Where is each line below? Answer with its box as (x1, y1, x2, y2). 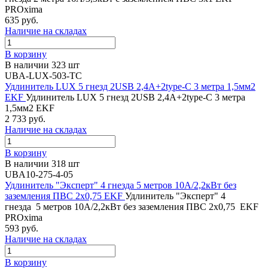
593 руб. (5, 223, 38, 233)
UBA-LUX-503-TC (5, 70, 82, 81)
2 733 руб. (5, 113, 45, 124)
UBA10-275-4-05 (5, 169, 73, 179)
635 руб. (5, 14, 38, 25)
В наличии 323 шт (5, 59, 80, 70)
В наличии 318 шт (5, 158, 80, 169)
